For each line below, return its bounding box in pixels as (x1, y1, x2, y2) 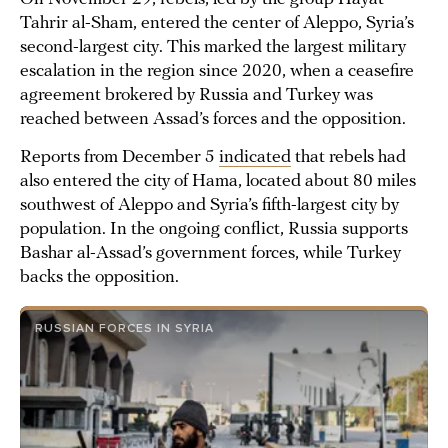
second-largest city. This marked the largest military (20, 38, 406, 57)
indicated (219, 148, 291, 167)
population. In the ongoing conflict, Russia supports (20, 220, 408, 239)
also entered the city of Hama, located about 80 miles (20, 172, 416, 191)
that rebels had (291, 148, 406, 167)
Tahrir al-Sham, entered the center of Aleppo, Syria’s (20, 14, 414, 33)
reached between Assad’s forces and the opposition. (20, 110, 406, 129)
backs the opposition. (20, 268, 179, 287)
